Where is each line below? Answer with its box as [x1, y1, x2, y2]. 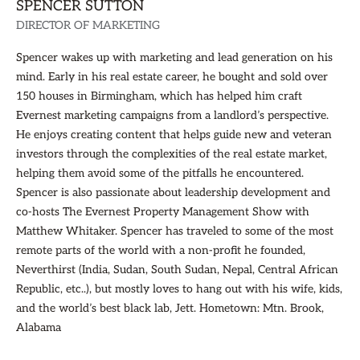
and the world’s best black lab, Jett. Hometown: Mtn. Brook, [16, 301, 324, 315]
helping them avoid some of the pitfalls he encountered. [16, 166, 304, 180]
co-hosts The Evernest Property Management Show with [16, 205, 309, 219]
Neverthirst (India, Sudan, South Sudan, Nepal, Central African [16, 263, 338, 276]
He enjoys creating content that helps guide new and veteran [16, 128, 332, 141]
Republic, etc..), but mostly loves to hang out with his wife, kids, [16, 282, 342, 296]
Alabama [16, 321, 61, 334]
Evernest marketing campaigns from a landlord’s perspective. [16, 108, 329, 122]
